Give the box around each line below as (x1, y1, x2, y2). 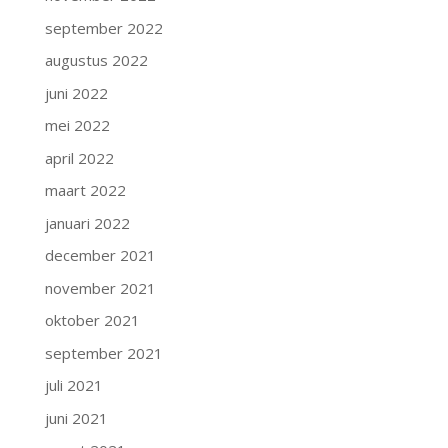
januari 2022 (44, 212, 130, 233)
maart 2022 (44, 180, 126, 200)
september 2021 (44, 342, 163, 363)
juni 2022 (44, 82, 108, 103)
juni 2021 (44, 407, 108, 428)
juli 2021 (44, 375, 103, 395)
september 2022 (44, 17, 163, 38)
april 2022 (44, 147, 114, 168)
